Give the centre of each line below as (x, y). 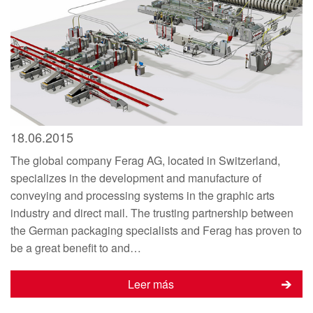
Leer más (151, 284)
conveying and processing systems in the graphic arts (143, 195)
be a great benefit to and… (76, 247)
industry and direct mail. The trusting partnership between (152, 212)
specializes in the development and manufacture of (136, 177)
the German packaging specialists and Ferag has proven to (156, 230)
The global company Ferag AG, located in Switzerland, (145, 160)
